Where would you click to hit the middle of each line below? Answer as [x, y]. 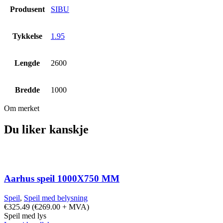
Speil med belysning [56, 198]
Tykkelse [27, 36]
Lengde [27, 63]
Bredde [27, 90]
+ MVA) [75, 207]
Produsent [27, 9]
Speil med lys [25, 216]
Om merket [22, 108]
